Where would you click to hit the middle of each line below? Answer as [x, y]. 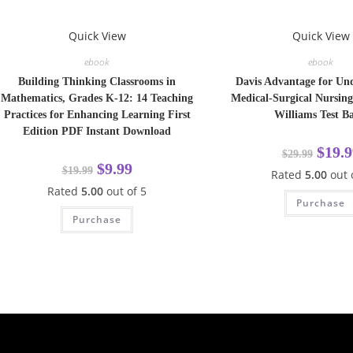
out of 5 [125, 191]
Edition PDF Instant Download [97, 131]
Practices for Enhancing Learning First [97, 114]
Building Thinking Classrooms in [97, 81]
